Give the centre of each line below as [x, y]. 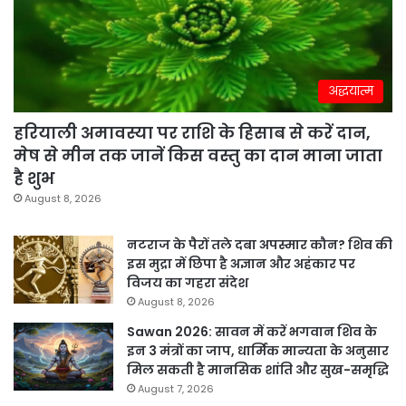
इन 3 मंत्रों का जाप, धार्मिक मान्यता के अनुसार [258, 350]
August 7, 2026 [176, 388]
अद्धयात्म [351, 91]
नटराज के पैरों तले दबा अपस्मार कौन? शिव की [260, 244]
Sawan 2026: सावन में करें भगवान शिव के [252, 331]
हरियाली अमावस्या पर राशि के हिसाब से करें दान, [192, 132]
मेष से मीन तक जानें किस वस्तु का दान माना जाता [198, 155]
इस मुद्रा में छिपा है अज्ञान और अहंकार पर [241, 263]
